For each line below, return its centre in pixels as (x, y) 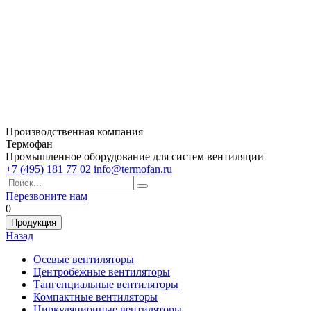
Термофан (29, 144)
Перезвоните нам (47, 196)
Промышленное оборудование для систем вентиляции (135, 157)
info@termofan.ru (133, 169)
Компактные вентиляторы (95, 297)
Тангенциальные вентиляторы (106, 284)
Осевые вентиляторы (84, 259)
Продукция (34, 222)
